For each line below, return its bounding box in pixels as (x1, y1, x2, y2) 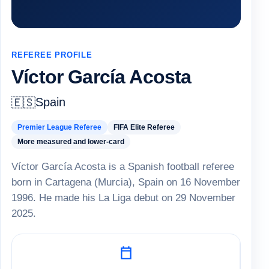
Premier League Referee (17, 123, 101, 131)
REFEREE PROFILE (11, 50, 92, 59)
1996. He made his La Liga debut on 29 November (11, 192, 235, 204)
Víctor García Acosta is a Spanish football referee (11, 161, 234, 172)
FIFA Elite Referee (113, 123, 175, 131)
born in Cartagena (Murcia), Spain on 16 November (11, 177, 240, 188)
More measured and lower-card (17, 138, 124, 146)
